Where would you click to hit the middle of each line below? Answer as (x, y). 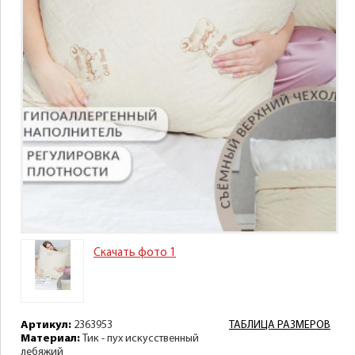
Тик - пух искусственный (139, 339)
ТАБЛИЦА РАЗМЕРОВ (280, 325)
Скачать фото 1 (135, 253)
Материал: (50, 339)
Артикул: (46, 325)
